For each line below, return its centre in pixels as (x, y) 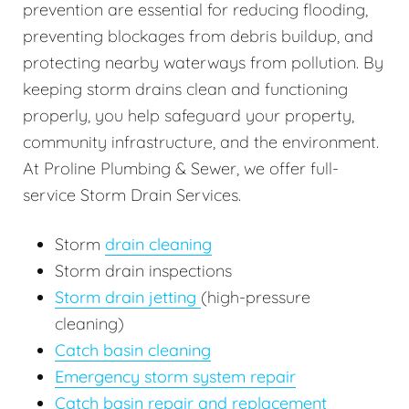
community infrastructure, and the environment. (201, 142)
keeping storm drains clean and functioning (185, 89)
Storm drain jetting (128, 297)
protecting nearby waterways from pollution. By (203, 62)
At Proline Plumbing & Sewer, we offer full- (181, 168)
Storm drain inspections (143, 270)
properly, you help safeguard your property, (189, 115)
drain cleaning (158, 244)
